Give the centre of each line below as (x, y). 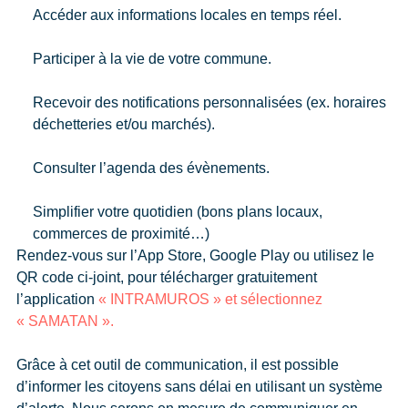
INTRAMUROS (159, 300)
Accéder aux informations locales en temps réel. (187, 15)
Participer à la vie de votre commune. (152, 59)
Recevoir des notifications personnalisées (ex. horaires (209, 103)
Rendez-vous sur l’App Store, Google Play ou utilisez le (195, 256)
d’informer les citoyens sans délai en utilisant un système (199, 387)
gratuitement (276, 278)
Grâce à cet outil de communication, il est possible (177, 365)
